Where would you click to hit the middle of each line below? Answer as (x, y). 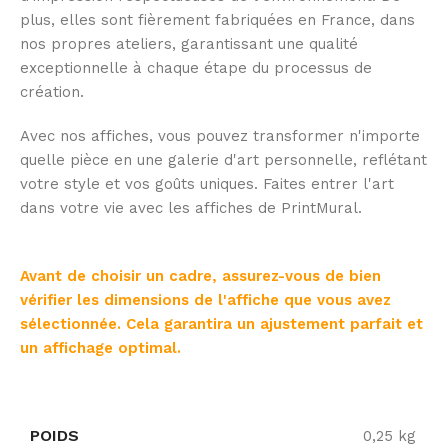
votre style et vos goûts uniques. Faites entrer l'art (207, 184)
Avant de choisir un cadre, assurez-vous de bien (200, 276)
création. (52, 92)
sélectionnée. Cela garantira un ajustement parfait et (221, 324)
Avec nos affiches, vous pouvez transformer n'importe (220, 136)
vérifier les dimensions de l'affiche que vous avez (205, 300)
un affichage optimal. (100, 348)
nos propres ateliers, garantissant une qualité (189, 44)
